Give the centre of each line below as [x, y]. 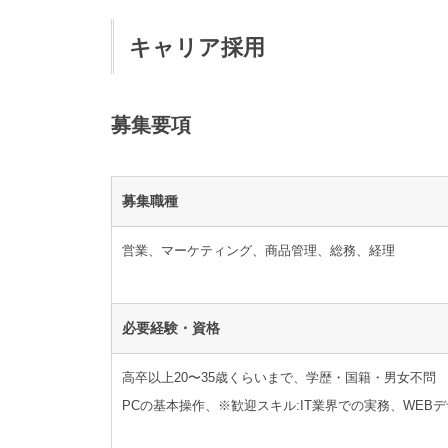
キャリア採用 [197, 47]
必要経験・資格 [171, 328]
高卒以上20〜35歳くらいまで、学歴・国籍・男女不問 [279, 378]
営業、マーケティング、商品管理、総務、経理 [258, 250]
